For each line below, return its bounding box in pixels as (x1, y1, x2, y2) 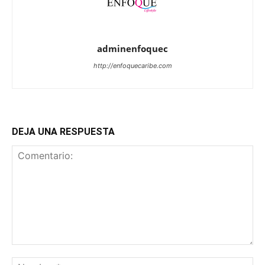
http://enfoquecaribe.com (93, 62, 172, 70)
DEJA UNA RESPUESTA (12, 126, 115, 138)
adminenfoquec (97, 43, 168, 55)
